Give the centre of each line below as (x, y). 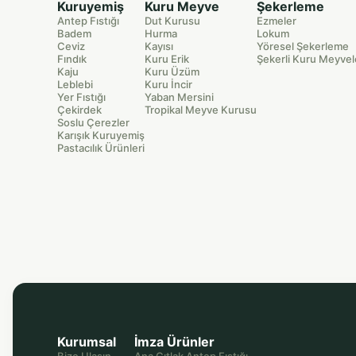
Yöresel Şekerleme (303, 46)
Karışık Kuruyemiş (101, 135)
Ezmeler (277, 20)
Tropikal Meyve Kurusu (201, 109)
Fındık (72, 58)
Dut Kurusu (172, 20)
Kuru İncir (168, 84)
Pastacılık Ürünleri (101, 147)
